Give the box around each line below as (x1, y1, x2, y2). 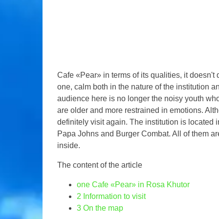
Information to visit (81, 192, 146, 200)
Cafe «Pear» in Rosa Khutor (90, 180, 190, 189)
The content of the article (57, 161, 142, 169)
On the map (81, 204, 123, 212)
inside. (57, 141, 80, 150)
